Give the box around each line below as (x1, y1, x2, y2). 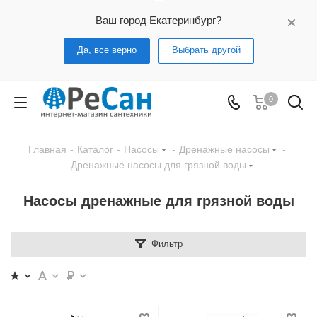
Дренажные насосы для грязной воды (71, 159, 246, 171)
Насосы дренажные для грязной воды (23, 193, 294, 209)
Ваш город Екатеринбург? (96, 14, 221, 26)
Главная (28, 144, 67, 155)
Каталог (76, 144, 113, 155)
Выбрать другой (171, 45, 241, 55)
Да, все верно (76, 45, 137, 55)
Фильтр (151, 238, 183, 249)
